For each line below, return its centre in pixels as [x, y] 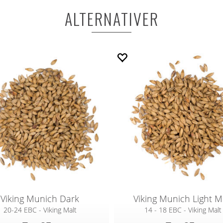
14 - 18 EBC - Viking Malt [183, 210]
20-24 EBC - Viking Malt [40, 210]
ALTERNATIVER [111, 18]
